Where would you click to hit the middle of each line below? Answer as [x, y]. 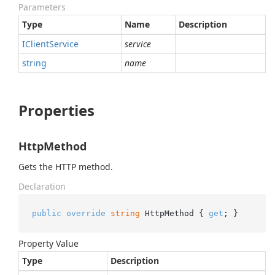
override [86, 213]
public [47, 213]
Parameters [42, 7]
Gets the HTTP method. [66, 167]
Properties [56, 110]
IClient [36, 44]
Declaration [42, 186]
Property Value [48, 243]
